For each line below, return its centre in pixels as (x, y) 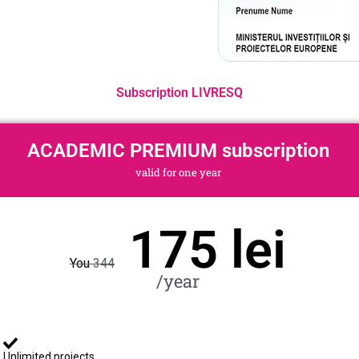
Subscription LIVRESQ (179, 93)
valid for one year (178, 173)
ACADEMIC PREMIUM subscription (178, 151)
